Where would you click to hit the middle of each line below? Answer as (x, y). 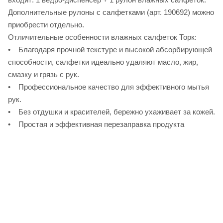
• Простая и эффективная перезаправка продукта (96, 124)
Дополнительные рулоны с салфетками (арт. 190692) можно (111, 12)
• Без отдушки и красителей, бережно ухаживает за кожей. (111, 111)
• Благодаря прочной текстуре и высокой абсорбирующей (110, 49)
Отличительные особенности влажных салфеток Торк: (102, 37)
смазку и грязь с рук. (44, 74)
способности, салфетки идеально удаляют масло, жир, (103, 62)
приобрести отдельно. (46, 24)
